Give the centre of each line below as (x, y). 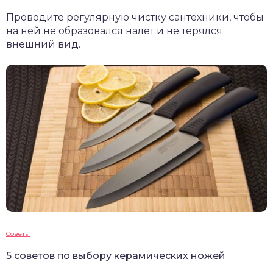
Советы (18, 233)
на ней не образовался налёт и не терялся (114, 30)
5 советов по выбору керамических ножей (116, 255)
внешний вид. (43, 44)
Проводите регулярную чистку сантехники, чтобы (135, 17)
